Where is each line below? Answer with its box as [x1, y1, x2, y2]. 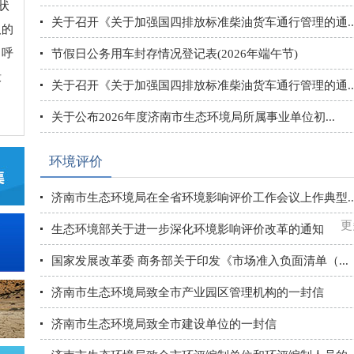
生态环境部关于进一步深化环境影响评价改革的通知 [51, 223, 324, 235]
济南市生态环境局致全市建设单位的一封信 [51, 318, 277, 330]
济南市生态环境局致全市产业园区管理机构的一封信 [51, 286, 324, 299]
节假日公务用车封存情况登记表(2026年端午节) [51, 47, 298, 60]
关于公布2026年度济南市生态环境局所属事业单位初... [51, 111, 335, 123]
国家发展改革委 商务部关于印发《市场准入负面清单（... [51, 254, 348, 267]
